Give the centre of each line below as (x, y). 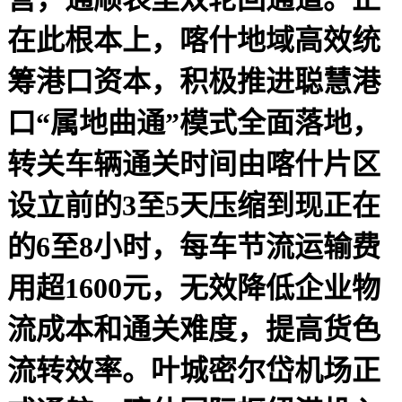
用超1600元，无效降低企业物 (194, 288)
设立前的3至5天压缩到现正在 (194, 205)
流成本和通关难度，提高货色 (194, 329)
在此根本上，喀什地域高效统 (194, 40)
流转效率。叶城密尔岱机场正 (194, 370)
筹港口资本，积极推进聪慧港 (194, 81)
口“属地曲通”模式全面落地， (194, 122)
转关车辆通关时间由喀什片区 (194, 164)
